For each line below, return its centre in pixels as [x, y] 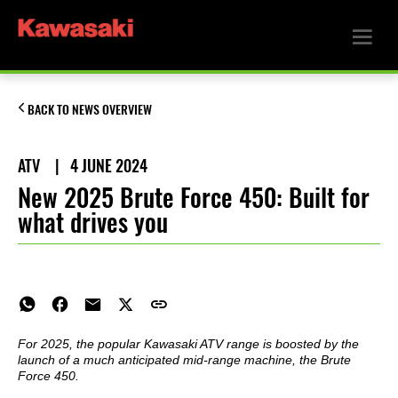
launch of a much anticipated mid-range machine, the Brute [184, 360]
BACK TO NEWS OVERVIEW [90, 110]
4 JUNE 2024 [109, 166]
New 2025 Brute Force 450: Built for [194, 197]
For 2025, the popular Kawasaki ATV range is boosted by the [188, 344]
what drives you [93, 222]
